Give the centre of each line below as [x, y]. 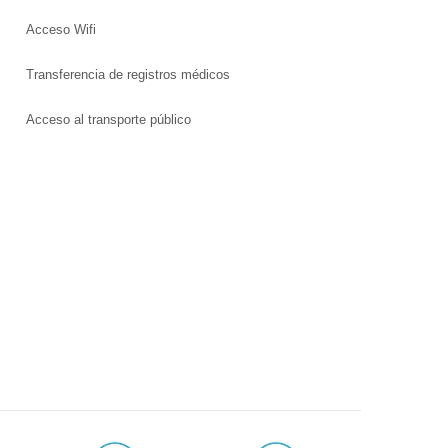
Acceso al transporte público [108, 119]
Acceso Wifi [61, 29]
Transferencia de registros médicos [128, 74]
